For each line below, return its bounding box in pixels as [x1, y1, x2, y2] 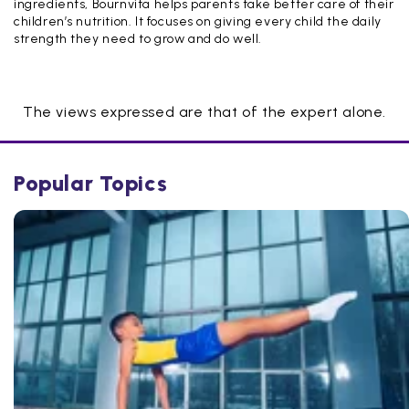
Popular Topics [14, 169, 168, 196]
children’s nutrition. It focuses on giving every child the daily [14, 13, 382, 29]
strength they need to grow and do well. [14, 30, 263, 47]
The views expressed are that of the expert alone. [23, 102, 386, 121]
